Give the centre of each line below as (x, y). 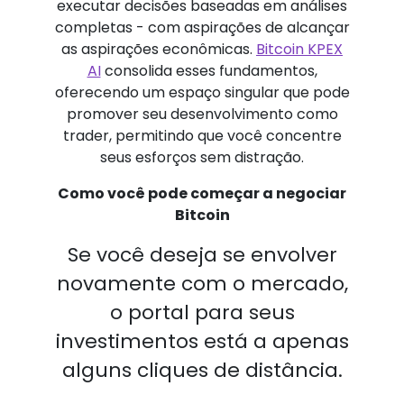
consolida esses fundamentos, (209, 71)
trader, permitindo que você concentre (202, 136)
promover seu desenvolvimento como (202, 114)
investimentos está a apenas (202, 341)
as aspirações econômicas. (159, 49)
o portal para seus (202, 312)
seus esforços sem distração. (202, 157)
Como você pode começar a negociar (202, 193)
